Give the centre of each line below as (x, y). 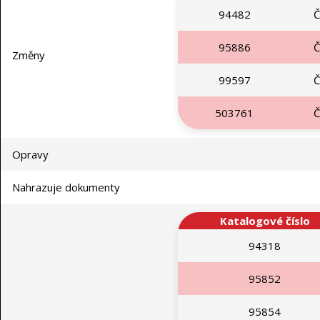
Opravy (30, 155)
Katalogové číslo (265, 221)
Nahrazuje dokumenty (66, 187)
